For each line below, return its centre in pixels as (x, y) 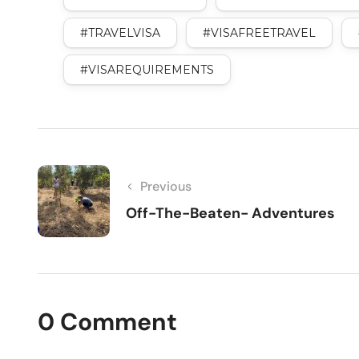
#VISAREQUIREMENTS (147, 70)
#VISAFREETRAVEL (259, 33)
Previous (166, 187)
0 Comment (107, 322)
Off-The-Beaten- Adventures (230, 214)
